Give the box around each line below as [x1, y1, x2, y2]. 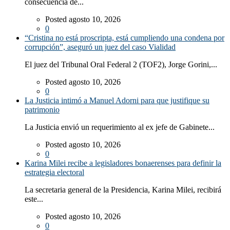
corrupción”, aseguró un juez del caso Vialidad [25, 43, 176, 52]
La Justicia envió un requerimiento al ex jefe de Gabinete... [25, 123, 215, 132]
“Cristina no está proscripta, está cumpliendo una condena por [25, 33, 224, 43]
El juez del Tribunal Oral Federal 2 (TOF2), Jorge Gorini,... [25, 60, 217, 69]
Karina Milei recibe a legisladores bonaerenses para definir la [25, 159, 221, 168]
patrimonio [25, 105, 60, 114]
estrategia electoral [25, 168, 84, 177]
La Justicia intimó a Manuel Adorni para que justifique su [25, 96, 209, 105]
